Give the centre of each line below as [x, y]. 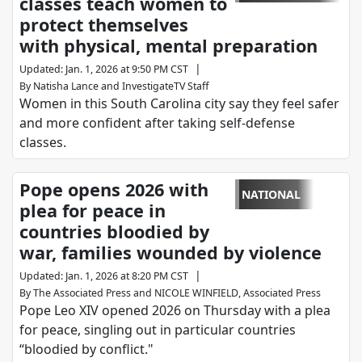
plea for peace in [93, 211]
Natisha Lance [66, 86]
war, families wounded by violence [170, 253]
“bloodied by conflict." [86, 349]
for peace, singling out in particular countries [158, 330]
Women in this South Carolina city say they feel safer [179, 104]
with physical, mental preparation [168, 46]
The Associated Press [82, 293]
